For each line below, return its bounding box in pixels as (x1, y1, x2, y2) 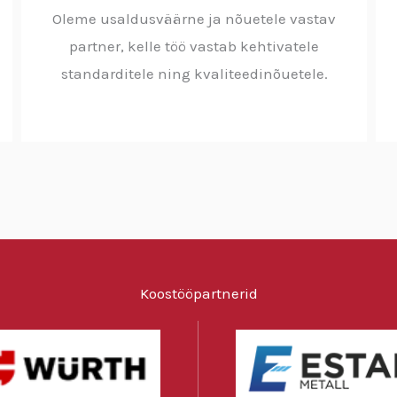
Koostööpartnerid (139, 284, 258, 302)
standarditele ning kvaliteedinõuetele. (60, 64, 328, 82)
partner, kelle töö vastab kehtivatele (69, 36, 319, 55)
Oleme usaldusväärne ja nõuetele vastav (52, 9, 336, 27)
